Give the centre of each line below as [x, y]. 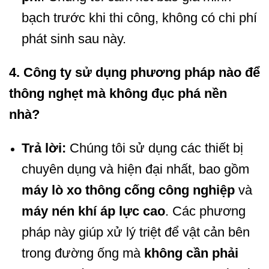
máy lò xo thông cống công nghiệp [128, 190]
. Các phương [205, 211]
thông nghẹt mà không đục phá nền [118, 94]
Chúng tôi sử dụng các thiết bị [154, 148]
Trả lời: [44, 148]
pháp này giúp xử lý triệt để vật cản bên [135, 232]
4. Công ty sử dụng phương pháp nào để [134, 73]
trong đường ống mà [83, 253]
